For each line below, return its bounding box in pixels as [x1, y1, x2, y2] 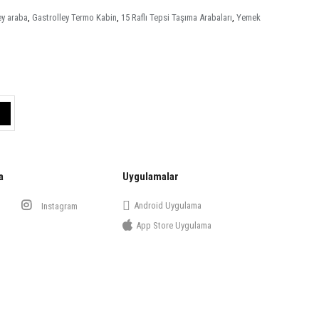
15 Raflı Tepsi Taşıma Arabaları [121, 11, 232, 23]
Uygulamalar [122, 169, 179, 183]
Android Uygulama [134, 199, 202, 211]
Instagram [39, 200, 78, 211]
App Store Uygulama [136, 219, 211, 231]
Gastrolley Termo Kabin [32, 11, 117, 23]
